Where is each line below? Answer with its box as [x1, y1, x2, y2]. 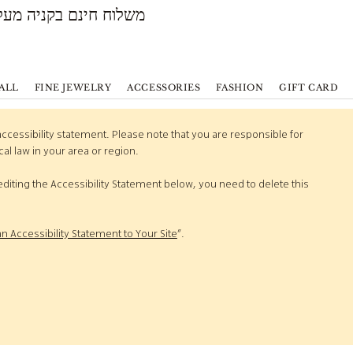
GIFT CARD [279, 81, 339, 93]
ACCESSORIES [127, 81, 201, 93]
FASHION [216, 81, 264, 93]
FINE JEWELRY [34, 81, 112, 93]
